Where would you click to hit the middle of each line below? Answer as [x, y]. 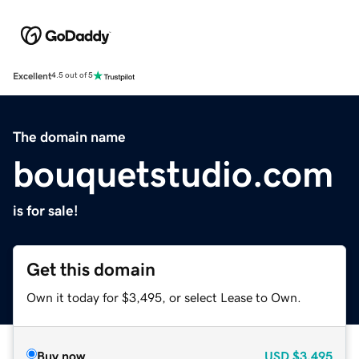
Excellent [32, 76]
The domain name [69, 137]
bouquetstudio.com [173, 173]
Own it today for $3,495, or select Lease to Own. [164, 297]
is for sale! [46, 210]
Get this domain [91, 269]
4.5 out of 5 [72, 76]
